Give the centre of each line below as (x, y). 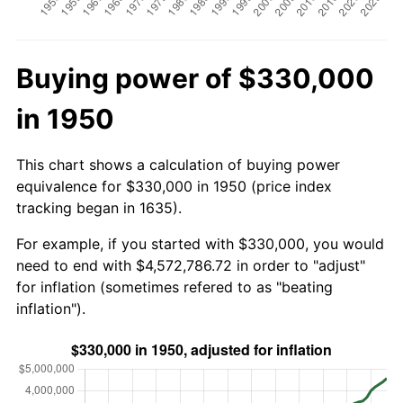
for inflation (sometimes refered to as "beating (175, 287)
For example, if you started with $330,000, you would (200, 243)
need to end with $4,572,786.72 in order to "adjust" (191, 265)
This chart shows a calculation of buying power (178, 164)
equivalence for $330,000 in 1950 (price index (174, 186)
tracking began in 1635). (99, 207)
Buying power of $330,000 (195, 78)
